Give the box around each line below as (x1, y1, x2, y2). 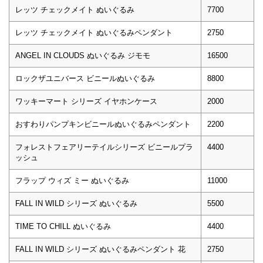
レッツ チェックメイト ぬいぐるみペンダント (15, 28, 173, 37)
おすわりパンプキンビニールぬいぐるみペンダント (15, 119, 191, 129)
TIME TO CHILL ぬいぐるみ (15, 221, 111, 231)
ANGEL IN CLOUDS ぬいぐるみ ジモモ (15, 50, 150, 60)
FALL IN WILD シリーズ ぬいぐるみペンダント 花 (15, 244, 186, 254)
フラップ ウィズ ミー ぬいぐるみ (15, 176, 129, 185)
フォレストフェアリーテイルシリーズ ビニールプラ (15, 142, 193, 151)
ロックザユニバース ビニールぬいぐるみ (15, 73, 155, 83)
